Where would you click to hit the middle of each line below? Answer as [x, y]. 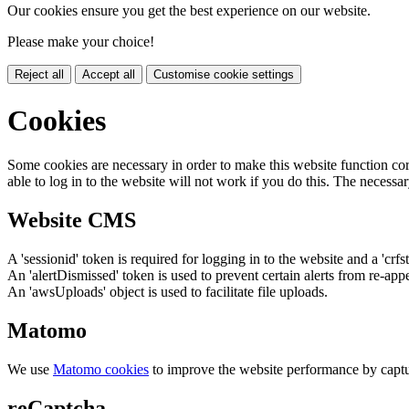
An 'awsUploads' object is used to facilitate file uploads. [168, 291]
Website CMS [72, 220]
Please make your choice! [81, 42]
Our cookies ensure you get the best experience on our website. [189, 11]
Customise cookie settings [224, 75]
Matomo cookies [101, 369]
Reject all [39, 75]
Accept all [109, 75]
